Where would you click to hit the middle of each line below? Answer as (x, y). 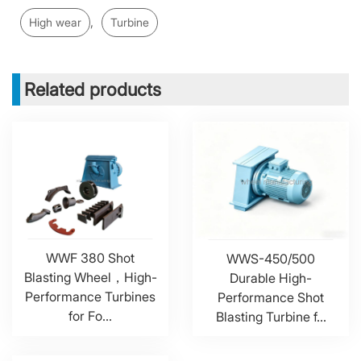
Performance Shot (271, 297)
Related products (93, 89)
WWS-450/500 (271, 258)
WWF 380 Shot (90, 258)
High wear (55, 22)
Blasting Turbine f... (271, 316)
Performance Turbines (90, 297)
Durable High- (271, 278)
